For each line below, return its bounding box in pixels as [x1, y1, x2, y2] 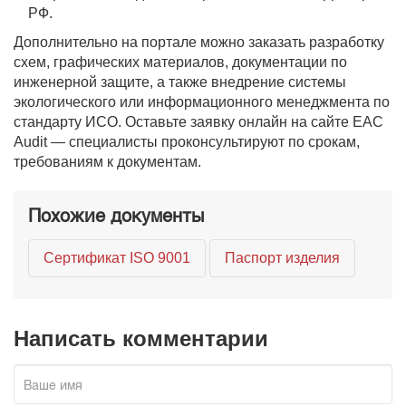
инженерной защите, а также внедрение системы [14, 74, 346, 90]
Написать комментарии [14, 326, 268, 351]
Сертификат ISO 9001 [43, 250, 190, 266]
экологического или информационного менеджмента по [14, 94, 390, 110]
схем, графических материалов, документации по [14, 54, 347, 70]
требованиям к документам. [14, 154, 201, 169]
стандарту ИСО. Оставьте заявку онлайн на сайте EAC [14, 114, 383, 130]
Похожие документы [28, 201, 204, 227]
